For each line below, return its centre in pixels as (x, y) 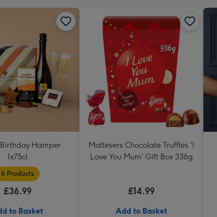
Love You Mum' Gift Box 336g (141, 156)
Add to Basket (141, 211)
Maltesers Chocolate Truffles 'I (141, 145)
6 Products (17, 173)
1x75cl (17, 156)
